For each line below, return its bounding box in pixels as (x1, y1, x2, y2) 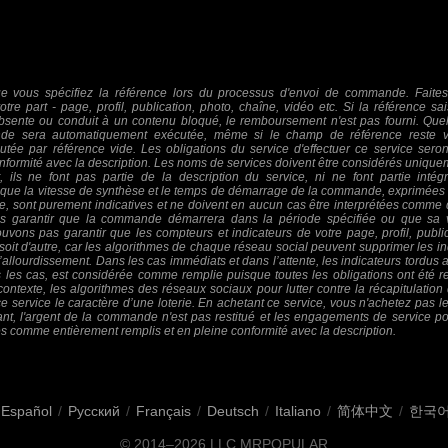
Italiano (275, 403, 321, 419)
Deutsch (207, 403, 259, 419)
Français (136, 403, 191, 419)
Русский (68, 403, 120, 419)
